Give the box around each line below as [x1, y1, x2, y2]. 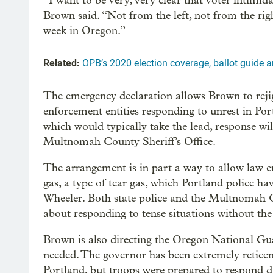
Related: [43, 57, 80, 69]
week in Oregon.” [43, 24, 126, 37]
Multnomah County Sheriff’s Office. [43, 135, 216, 148]
